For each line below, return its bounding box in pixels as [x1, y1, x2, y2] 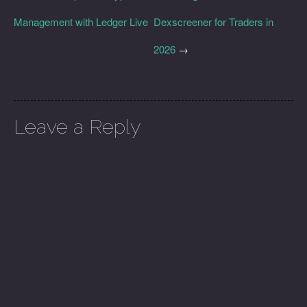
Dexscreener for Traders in [153, 14, 273, 29]
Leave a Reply [14, 115, 141, 139]
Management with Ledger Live [14, 14, 148, 29]
